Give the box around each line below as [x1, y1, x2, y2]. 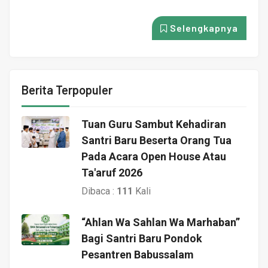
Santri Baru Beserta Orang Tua [81, 133, 232, 147]
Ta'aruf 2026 [81, 166, 142, 179]
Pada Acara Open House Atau [81, 150, 226, 163]
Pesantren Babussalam [81, 248, 194, 261]
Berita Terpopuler [22, 82, 112, 97]
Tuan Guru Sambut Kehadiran [81, 117, 226, 130]
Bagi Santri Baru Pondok [81, 232, 202, 245]
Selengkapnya [167, 22, 238, 33]
